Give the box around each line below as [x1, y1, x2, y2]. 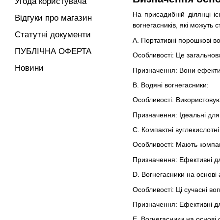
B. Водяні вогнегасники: [133, 81, 209, 89]
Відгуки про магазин [15, 13, 92, 23]
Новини [15, 63, 44, 73]
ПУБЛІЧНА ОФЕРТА [15, 47, 91, 56]
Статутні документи [15, 30, 91, 39]
